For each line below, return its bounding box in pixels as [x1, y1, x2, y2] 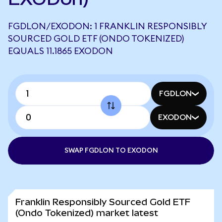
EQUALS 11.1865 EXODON [8, 47, 113, 55]
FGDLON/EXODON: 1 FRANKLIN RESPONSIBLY [8, 22, 207, 31]
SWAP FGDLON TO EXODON [64, 147, 158, 154]
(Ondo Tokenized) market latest [15, 208, 158, 218]
